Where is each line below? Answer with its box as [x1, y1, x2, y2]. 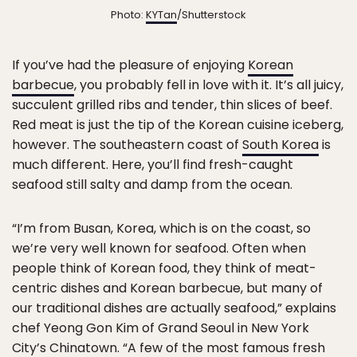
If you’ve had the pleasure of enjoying [12, 55, 248, 74]
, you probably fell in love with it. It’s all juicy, [74, 75, 343, 94]
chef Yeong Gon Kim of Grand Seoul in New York [12, 318, 309, 337]
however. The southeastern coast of [12, 135, 242, 154]
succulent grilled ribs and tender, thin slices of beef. [12, 95, 332, 114]
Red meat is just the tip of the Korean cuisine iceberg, [12, 115, 343, 134]
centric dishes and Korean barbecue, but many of [12, 278, 323, 297]
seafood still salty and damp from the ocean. [12, 175, 292, 194]
